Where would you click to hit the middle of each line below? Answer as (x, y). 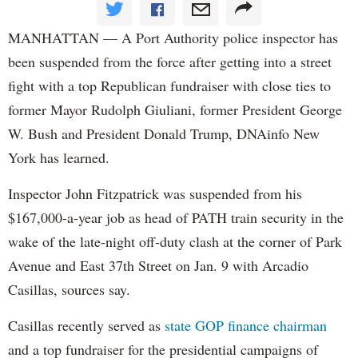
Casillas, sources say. (69, 290)
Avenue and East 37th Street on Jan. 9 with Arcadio (158, 266)
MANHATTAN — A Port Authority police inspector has (173, 38)
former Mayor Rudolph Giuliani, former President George (175, 110)
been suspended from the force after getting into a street (170, 62)
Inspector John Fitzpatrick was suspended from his (155, 194)
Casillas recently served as (86, 326)
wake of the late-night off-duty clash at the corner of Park (175, 242)
